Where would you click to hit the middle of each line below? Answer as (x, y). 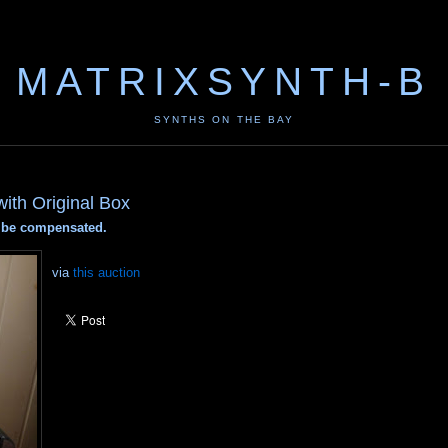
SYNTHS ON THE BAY (224, 119)
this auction (106, 273)
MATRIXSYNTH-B (224, 81)
